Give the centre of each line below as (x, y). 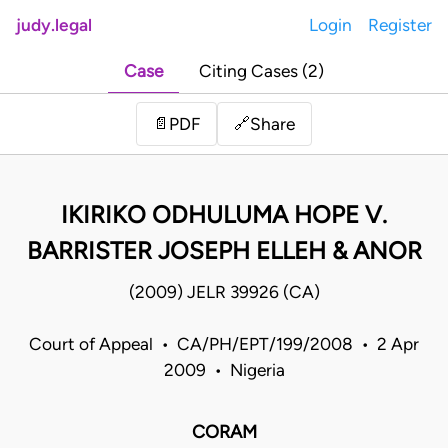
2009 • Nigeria (224, 370)
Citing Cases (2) (261, 71)
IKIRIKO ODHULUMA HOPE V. (224, 215)
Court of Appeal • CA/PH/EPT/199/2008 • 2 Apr (224, 344)
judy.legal (54, 25)
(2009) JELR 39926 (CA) (224, 292)
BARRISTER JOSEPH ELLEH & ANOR (224, 251)
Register (400, 25)
